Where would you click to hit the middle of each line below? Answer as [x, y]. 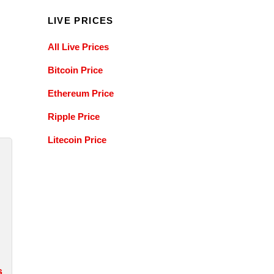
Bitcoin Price [75, 70]
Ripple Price [73, 117]
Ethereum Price [80, 94]
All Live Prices [78, 46]
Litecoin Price [77, 140]
